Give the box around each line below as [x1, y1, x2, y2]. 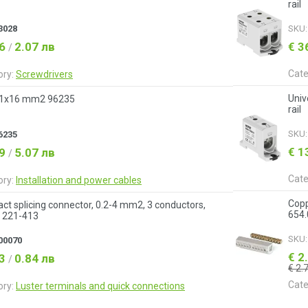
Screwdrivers [16, 69, 73, 80]
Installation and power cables [16, 175, 142, 186]
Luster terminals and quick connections [16, 280, 185, 291]
